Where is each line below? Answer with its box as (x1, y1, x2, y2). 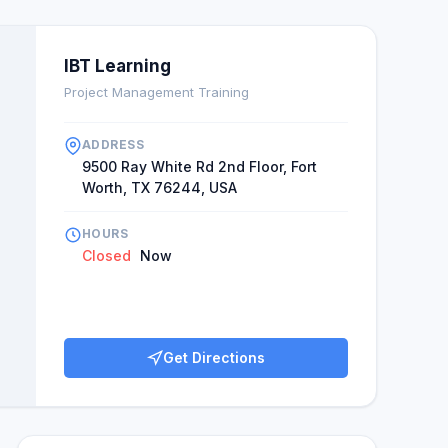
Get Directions (163, 349, 265, 366)
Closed (82, 247, 131, 264)
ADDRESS (82, 137, 145, 152)
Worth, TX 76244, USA (82, 179, 237, 196)
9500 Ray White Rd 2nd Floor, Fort (82, 158, 317, 175)
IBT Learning (64, 56, 171, 76)
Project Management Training (64, 84, 249, 100)
